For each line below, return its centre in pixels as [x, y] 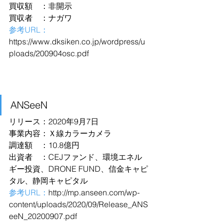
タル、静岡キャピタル [48, 181]
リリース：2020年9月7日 [54, 121]
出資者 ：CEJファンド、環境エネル [75, 157]
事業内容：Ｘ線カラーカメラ [60, 133]
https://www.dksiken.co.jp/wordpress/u [77, 41]
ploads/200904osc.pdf [49, 53]
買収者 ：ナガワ [40, 18]
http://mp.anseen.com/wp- [94, 192]
